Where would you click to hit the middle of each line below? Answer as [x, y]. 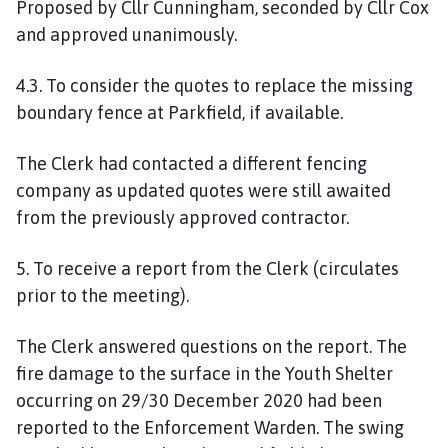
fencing [336, 163]
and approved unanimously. [128, 34]
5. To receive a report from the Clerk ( [167, 268]
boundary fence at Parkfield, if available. [179, 112]
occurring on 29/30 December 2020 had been [199, 400]
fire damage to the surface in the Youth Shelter [204, 373]
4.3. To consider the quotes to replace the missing [214, 85]
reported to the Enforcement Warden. [169, 427]
